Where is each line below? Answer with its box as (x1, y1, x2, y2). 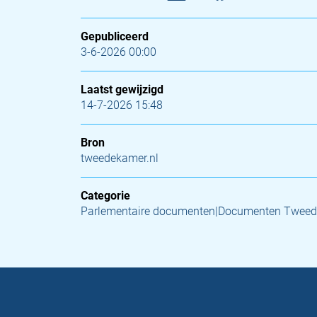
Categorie (81, 189, 130, 202)
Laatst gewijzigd (81, 83, 163, 96)
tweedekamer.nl (81, 151, 158, 165)
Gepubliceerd (81, 30, 149, 43)
